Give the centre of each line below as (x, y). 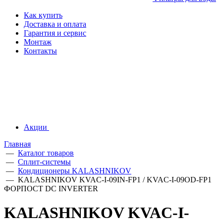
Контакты (40, 51)
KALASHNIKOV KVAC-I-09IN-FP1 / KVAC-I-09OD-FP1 (115, 180)
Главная (17, 144)
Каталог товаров (46, 153)
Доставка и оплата (55, 24)
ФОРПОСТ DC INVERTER (51, 189)
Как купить (43, 15)
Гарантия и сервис (55, 33)
